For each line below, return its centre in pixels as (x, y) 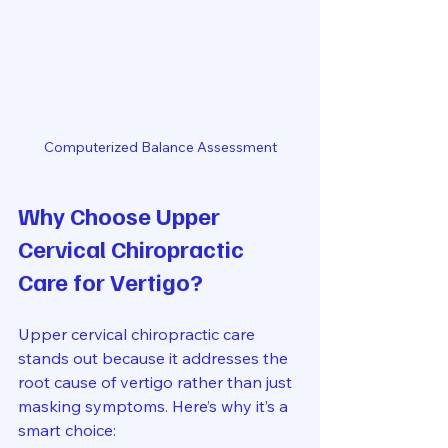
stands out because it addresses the (155, 358)
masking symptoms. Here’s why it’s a (155, 406)
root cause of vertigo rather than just (157, 382)
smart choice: (67, 430)
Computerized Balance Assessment (160, 147)
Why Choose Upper (121, 215)
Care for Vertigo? (110, 281)
